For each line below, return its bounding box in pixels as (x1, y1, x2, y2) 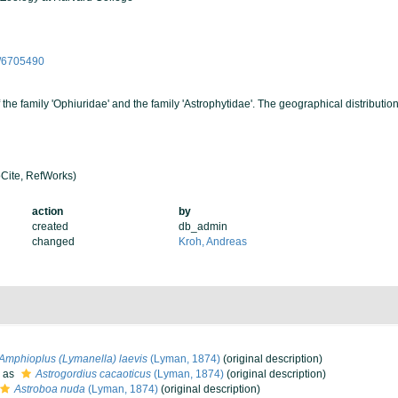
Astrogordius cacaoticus (36, 368, 151, 380)
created (31, 220, 68, 233)
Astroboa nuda (14, 383, 85, 395)
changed (31, 235, 75, 248)
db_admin (179, 220, 228, 233)
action (31, 205, 63, 218)
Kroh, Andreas (179, 235, 248, 248)
